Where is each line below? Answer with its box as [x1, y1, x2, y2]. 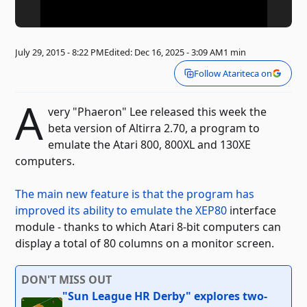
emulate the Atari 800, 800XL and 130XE [47, 137, 251, 153]
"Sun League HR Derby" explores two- [62, 288, 268, 304]
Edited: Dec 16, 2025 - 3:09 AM [104, 46, 224, 59]
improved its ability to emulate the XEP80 [15, 203, 228, 219]
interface [227, 203, 277, 219]
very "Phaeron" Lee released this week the [47, 104, 267, 120]
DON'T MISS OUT [21, 272, 112, 288]
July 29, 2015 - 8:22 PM [15, 46, 105, 59]
